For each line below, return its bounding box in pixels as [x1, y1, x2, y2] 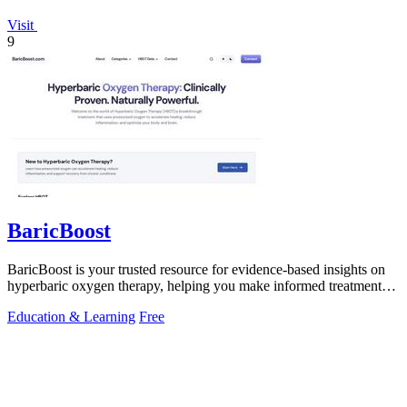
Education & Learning [7, 309, 135, 325]
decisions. [7, 294, 64, 311]
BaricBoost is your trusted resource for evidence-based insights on [7, 262, 385, 278]
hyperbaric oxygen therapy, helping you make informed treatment [7, 278, 382, 294]
